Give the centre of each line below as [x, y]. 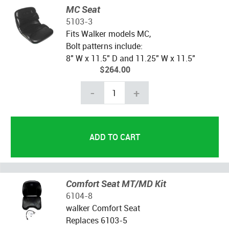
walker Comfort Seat [103, 208]
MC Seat [83, 9]
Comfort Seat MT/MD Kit [116, 184]
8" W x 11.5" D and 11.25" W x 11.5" [130, 59]
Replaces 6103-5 [96, 221]
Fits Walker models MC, [108, 34]
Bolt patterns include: [104, 46]
